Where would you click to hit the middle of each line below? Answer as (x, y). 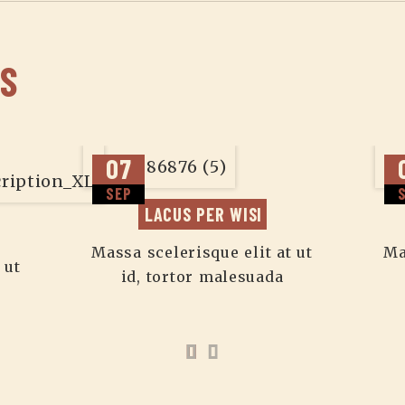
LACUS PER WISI (203, 214)
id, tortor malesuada (202, 276)
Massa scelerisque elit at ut (202, 252)
